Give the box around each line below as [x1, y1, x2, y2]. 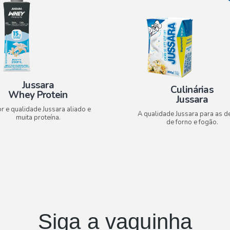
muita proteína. [15, 112, 61, 122]
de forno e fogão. [166, 118, 218, 127]
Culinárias [170, 83, 214, 97]
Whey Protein [8, 88, 68, 102]
